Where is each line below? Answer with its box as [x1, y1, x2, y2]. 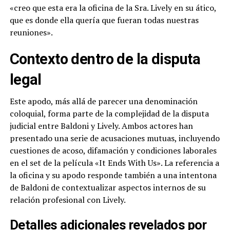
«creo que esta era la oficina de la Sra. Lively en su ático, [9, 2, 216, 14]
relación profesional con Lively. [9, 194, 126, 206]
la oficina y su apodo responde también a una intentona [9, 169, 217, 181]
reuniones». [9, 27, 53, 39]
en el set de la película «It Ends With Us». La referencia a [9, 157, 219, 169]
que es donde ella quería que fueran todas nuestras [9, 14, 199, 26]
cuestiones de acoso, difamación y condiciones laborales [9, 145, 217, 157]
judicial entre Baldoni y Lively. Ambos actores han [9, 120, 193, 132]
